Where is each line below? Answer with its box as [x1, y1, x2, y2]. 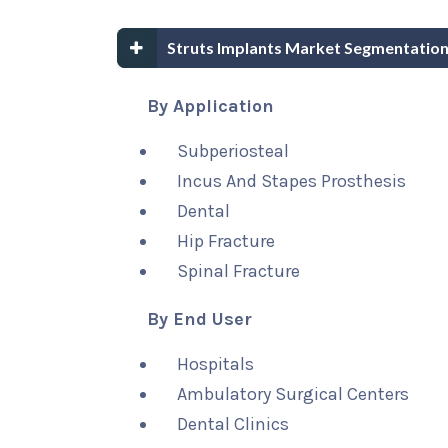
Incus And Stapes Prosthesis [177, 170, 406, 192]
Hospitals [177, 353, 254, 375]
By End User [147, 308, 252, 330]
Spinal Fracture [177, 260, 300, 282]
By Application [147, 95, 274, 117]
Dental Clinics [177, 413, 289, 435]
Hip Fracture [177, 230, 275, 252]
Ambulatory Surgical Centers [177, 383, 409, 405]
